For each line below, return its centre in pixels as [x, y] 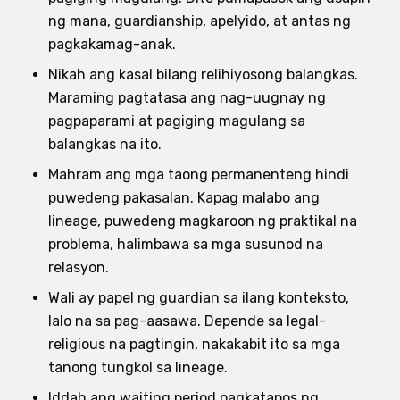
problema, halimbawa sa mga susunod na [186, 244]
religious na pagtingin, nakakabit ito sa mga [194, 344]
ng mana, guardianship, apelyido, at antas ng [200, 21]
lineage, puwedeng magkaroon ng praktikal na [203, 221]
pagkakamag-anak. [112, 44]
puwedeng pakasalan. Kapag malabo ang [184, 197]
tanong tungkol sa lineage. [138, 367]
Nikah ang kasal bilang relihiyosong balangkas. [203, 74]
